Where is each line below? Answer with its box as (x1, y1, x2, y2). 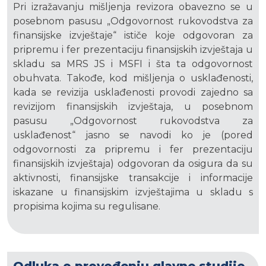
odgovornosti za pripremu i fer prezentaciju (13, 144, 253, 156)
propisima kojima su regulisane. (13, 201, 160, 213)
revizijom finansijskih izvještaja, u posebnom (13, 101, 253, 113)
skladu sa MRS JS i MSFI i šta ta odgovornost (13, 58, 253, 70)
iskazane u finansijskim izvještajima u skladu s (13, 186, 253, 198)
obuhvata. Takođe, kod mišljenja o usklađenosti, (13, 72, 253, 84)
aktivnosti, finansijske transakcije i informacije (13, 172, 253, 184)
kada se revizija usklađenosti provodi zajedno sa (13, 87, 253, 99)
